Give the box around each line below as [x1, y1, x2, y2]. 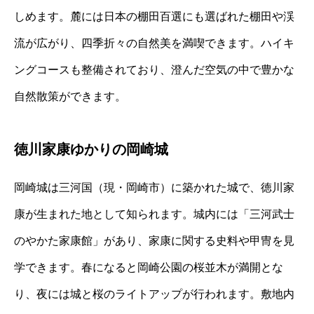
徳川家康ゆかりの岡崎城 [14, 141, 168, 157]
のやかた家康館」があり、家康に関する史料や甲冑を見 [14, 234, 294, 247]
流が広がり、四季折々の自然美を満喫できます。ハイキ [14, 36, 294, 49]
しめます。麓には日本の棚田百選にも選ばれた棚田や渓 [14, 10, 294, 22]
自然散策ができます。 [14, 90, 126, 102]
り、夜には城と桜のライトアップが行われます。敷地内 [14, 287, 294, 300]
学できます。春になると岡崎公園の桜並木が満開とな [14, 261, 283, 273]
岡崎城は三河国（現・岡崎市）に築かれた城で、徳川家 [14, 181, 294, 193]
